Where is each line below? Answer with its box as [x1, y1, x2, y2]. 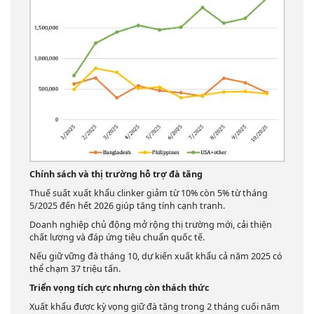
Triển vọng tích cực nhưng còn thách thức [29, 282, 209, 294]
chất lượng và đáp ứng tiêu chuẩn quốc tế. [29, 231, 205, 244]
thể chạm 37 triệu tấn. [29, 263, 121, 275]
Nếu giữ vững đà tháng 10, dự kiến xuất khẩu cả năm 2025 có [29, 250, 282, 263]
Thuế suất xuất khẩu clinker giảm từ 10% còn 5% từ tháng [29, 187, 268, 200]
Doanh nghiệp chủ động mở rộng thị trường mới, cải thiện [29, 219, 272, 231]
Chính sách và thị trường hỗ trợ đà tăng [29, 168, 203, 181]
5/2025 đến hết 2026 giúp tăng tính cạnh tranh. [29, 200, 225, 212]
